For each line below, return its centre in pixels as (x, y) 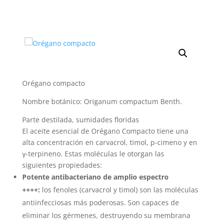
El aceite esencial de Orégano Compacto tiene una (105, 131)
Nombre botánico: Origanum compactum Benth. (102, 102)
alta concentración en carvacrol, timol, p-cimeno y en (110, 143)
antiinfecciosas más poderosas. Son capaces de (100, 203)
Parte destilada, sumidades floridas (80, 120)
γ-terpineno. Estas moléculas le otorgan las (93, 154)
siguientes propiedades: (62, 165)
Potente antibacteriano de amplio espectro (95, 177)
